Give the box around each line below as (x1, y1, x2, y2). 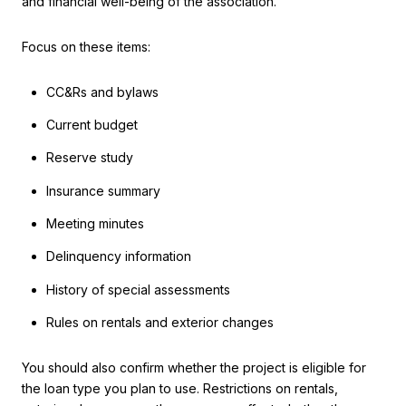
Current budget (45, 117, 138, 133)
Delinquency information (45, 248, 191, 265)
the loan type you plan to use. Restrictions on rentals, (22, 380, 338, 396)
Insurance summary (45, 182, 160, 198)
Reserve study (45, 150, 133, 166)
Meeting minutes (45, 215, 144, 231)
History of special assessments (45, 281, 230, 297)
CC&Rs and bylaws (45, 83, 159, 100)
